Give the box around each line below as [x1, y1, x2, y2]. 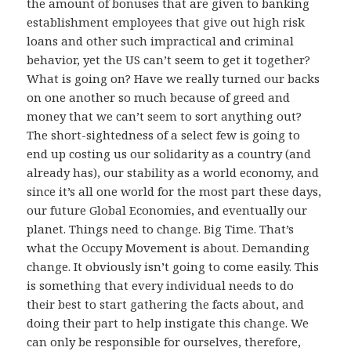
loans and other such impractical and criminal [27, 33, 295, 49]
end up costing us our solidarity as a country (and [27, 146, 312, 162]
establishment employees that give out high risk [27, 14, 306, 31]
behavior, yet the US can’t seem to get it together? [27, 52, 311, 68]
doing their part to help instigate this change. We [27, 315, 309, 331]
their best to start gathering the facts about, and [27, 296, 305, 313]
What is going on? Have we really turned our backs [27, 71, 320, 87]
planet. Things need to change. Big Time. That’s [27, 221, 295, 237]
